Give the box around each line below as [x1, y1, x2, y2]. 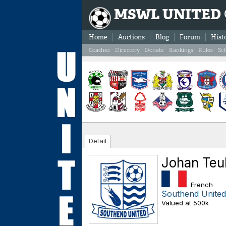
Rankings [169, 46, 193, 53]
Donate [145, 46, 164, 53]
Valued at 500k [161, 199, 209, 207]
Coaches [89, 46, 110, 53]
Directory [115, 46, 140, 53]
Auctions [118, 33, 145, 41]
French [187, 181, 213, 189]
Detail [89, 137, 106, 145]
